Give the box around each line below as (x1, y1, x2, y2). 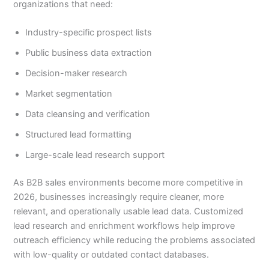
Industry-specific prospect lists (25, 27, 153, 38)
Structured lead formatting (25, 129, 132, 141)
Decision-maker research (25, 68, 128, 79)
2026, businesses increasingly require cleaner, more (13, 192, 225, 203)
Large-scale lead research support (25, 150, 165, 161)
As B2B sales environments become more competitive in (13, 177, 244, 189)
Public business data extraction (25, 47, 153, 59)
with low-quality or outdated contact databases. (13, 249, 210, 261)
